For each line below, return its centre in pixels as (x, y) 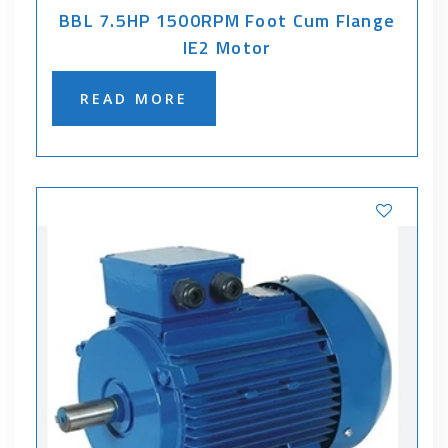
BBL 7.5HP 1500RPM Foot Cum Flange (227, 20)
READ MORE (134, 98)
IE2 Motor (227, 47)
